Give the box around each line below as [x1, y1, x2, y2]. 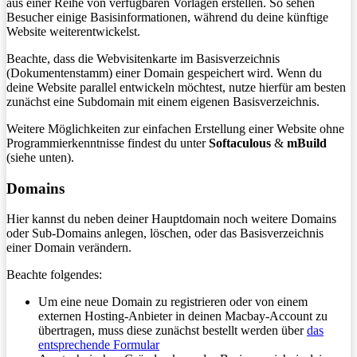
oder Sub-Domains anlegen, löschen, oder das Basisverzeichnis [6, 226, 324, 241]
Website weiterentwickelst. [6, 25, 140, 38]
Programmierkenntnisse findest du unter [6, 136, 209, 150]
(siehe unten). [6, 151, 74, 164]
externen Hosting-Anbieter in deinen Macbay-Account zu [38, 309, 328, 324]
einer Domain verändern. [6, 241, 131, 255]
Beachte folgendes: [6, 268, 102, 282]
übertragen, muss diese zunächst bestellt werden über [38, 324, 307, 338]
